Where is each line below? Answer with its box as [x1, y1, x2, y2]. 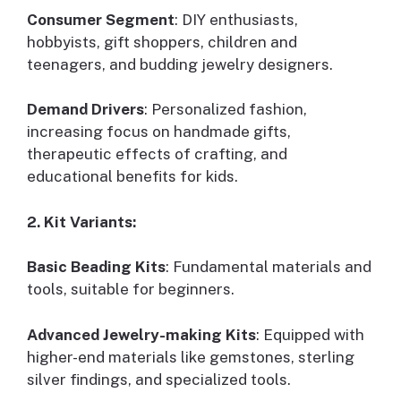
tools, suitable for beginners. [27, 280, 235, 299]
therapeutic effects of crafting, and [27, 145, 287, 164]
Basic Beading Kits [27, 258, 166, 277]
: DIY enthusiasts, [175, 10, 298, 29]
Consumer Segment [27, 10, 175, 29]
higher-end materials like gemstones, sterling [27, 347, 354, 366]
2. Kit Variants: [27, 212, 136, 231]
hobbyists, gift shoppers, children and [27, 32, 297, 51]
